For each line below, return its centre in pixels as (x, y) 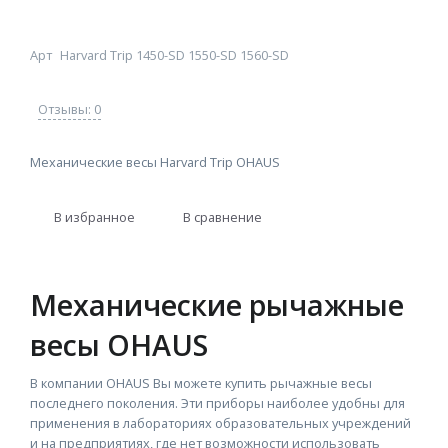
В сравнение (222, 216)
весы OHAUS (119, 344)
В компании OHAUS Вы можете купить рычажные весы (201, 383)
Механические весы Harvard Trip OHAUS (155, 162)
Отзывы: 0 (69, 109)
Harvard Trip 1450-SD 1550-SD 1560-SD (174, 55)
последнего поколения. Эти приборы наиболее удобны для (217, 403)
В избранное (94, 216)
